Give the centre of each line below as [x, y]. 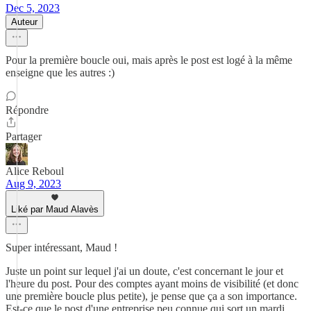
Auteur [24, 22]
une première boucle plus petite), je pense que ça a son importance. [151, 296]
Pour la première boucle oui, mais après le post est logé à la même [149, 60]
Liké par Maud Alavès [55, 209]
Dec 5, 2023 [33, 8]
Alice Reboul [35, 171]
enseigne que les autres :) [60, 73]
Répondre [27, 110]
